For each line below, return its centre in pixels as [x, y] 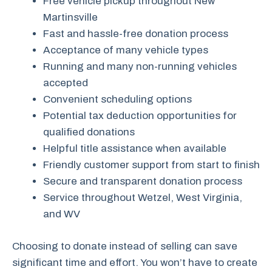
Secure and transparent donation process [143, 181]
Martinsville [70, 17]
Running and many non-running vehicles [140, 66]
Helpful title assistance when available [135, 148]
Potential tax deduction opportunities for [140, 116]
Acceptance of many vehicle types [126, 50]
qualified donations [89, 132]
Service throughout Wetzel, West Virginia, [143, 198]
